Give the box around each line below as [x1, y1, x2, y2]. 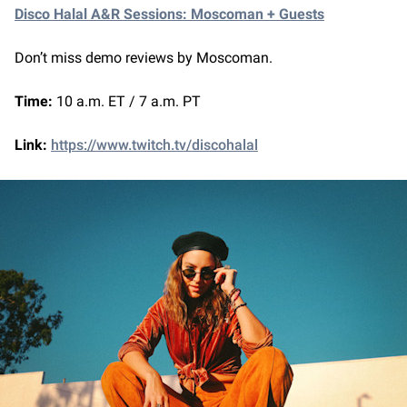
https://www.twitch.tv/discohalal [51, 136, 258, 154]
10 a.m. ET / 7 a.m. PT [53, 93, 201, 111]
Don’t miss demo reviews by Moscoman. [15, 49, 273, 67]
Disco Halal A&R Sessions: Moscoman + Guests [15, 5, 324, 24]
